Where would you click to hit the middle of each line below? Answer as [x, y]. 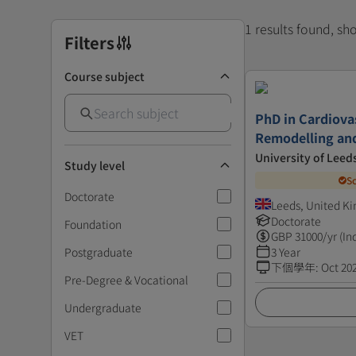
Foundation [93, 224]
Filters [89, 42]
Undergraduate [103, 307]
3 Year [286, 252]
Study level [95, 165]
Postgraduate [99, 252]
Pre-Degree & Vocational [126, 279]
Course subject [104, 76]
